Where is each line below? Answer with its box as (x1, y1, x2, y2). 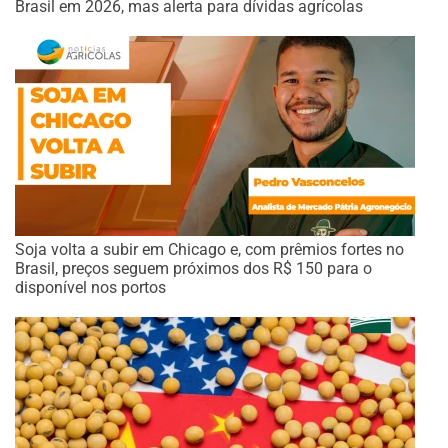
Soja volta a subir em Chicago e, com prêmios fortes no (15, 240, 404, 259)
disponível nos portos (15, 278, 166, 297)
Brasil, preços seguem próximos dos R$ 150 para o (15, 259, 372, 278)
